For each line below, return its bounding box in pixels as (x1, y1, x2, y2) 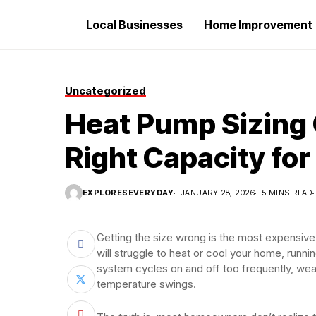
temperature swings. (97, 277, 196, 291)
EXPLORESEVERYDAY (83, 188, 174, 197)
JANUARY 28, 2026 (181, 188, 255, 197)
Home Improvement (204, 18, 312, 32)
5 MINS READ (262, 188, 312, 197)
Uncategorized (65, 84, 146, 97)
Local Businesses (86, 18, 183, 32)
